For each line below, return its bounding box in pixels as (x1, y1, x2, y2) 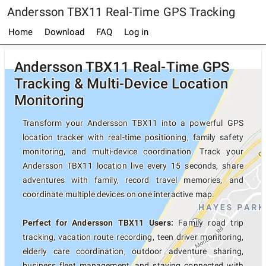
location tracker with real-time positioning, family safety (23, 132, 243, 142)
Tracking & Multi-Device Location (14, 75, 228, 92)
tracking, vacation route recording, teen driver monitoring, (23, 232, 243, 242)
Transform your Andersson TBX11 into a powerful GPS (23, 118, 243, 128)
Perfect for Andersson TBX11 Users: (23, 218, 173, 227)
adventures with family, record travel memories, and (23, 175, 243, 185)
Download (45, 27, 84, 37)
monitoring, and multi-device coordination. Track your (23, 147, 243, 156)
